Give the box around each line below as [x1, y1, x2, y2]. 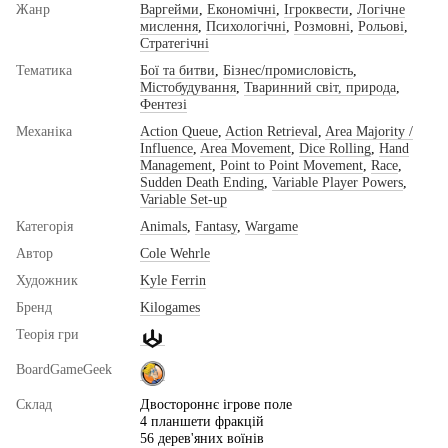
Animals [140, 219, 187, 235]
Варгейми [140, 2, 199, 18]
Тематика [16, 63, 72, 79]
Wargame [245, 219, 298, 235]
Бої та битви [140, 63, 215, 79]
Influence [140, 141, 193, 157]
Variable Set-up [140, 192, 227, 208]
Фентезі [140, 97, 187, 113]
